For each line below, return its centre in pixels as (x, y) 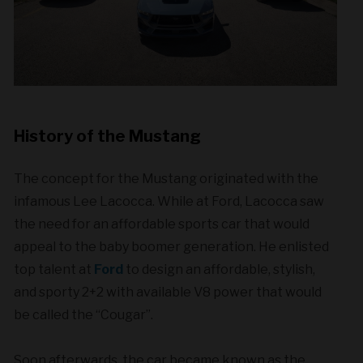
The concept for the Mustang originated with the (167, 179)
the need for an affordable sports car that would (162, 224)
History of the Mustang (108, 137)
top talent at (54, 270)
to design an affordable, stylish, (220, 270)
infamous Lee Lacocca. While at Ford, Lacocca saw (169, 202)
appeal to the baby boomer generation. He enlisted (172, 247)
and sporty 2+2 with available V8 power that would (168, 293)
